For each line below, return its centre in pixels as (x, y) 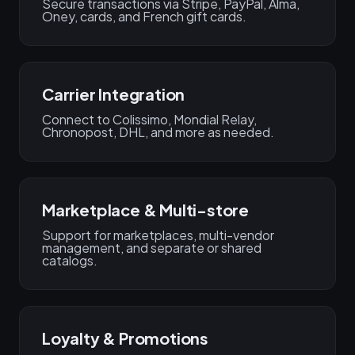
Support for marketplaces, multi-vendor (158, 235)
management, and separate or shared (152, 248)
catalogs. (70, 260)
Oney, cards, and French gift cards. (144, 16)
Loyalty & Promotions (125, 338)
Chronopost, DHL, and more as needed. (158, 132)
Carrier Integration (114, 94)
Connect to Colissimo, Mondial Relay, (149, 119)
